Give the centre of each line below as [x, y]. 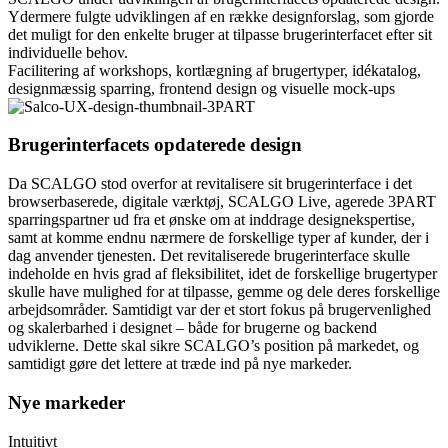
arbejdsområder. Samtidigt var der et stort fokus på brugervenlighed [219, 310]
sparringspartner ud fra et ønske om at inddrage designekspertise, [211, 220]
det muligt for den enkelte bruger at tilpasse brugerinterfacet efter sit [220, 34]
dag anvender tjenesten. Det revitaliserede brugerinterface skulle [209, 256]
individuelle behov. [68, 52]
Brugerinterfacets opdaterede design [155, 145]
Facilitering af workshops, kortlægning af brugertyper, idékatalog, [214, 70]
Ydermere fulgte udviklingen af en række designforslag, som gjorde [221, 16]
